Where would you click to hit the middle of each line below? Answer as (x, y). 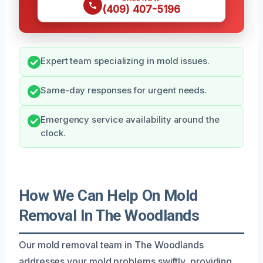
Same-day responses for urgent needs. (124, 90)
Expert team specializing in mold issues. (125, 61)
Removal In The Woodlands (109, 215)
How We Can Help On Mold (108, 195)
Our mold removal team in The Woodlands (111, 245)
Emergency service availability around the (130, 119)
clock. (53, 133)
